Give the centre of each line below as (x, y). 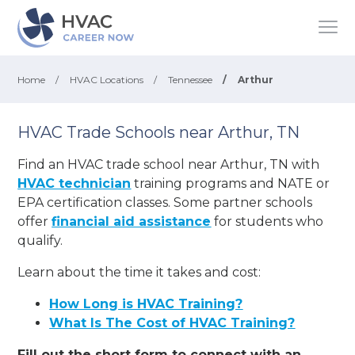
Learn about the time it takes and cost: (139, 272)
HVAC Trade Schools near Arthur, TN (159, 132)
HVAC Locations (107, 80)
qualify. (40, 240)
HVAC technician (74, 183)
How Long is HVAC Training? (146, 303)
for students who (267, 221)
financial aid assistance (132, 221)
